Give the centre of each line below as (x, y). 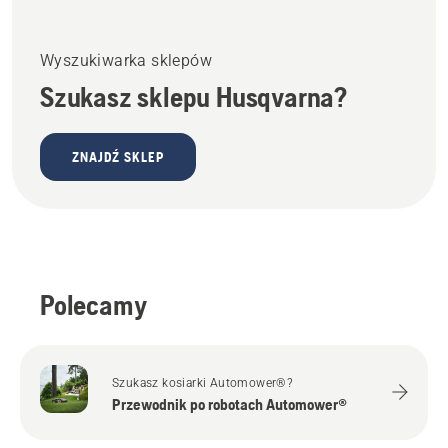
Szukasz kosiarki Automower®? (203, 383)
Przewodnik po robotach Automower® (229, 404)
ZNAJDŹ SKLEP (118, 156)
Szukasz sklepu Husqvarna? (193, 96)
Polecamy (94, 304)
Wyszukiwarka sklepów (126, 60)
